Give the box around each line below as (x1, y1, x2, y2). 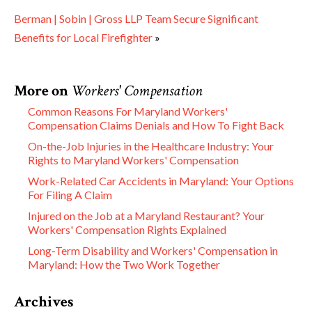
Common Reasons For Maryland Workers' (28, 104, 228, 118)
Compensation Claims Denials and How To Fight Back (28, 118, 284, 132)
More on (14, 81, 71, 102)
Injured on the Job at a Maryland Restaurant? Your (28, 209, 265, 223)
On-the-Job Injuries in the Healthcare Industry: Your (28, 139, 274, 153)
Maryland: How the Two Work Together (28, 258, 220, 272)
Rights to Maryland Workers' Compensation (28, 153, 239, 167)
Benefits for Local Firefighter (14, 31, 153, 45)
